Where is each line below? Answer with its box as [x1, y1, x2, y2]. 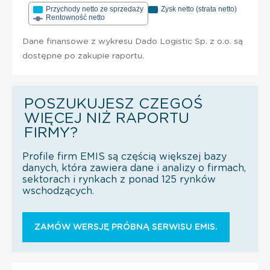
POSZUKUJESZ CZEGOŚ [24, 96, 202, 111]
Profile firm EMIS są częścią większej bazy [22, 151, 227, 162]
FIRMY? [24, 125, 78, 140]
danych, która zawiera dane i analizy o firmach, [22, 163, 246, 173]
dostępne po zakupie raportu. [22, 51, 144, 60]
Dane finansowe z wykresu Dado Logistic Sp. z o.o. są [22, 37, 243, 46]
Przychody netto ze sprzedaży [46, 4, 143, 13]
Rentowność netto [46, 13, 105, 22]
